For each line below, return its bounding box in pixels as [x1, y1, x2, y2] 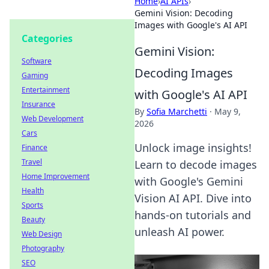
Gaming [22, 70, 48, 80]
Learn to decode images [134, 157, 257, 172]
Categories [22, 32, 73, 45]
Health [22, 186, 44, 196]
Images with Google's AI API [134, 19, 247, 31]
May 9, [214, 106, 241, 117]
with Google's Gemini [134, 174, 243, 189]
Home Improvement [22, 171, 89, 181]
